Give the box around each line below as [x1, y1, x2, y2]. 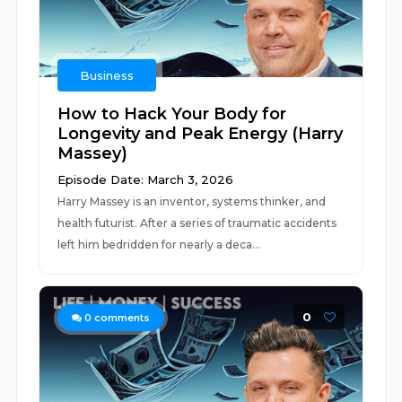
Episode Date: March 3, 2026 [57, 172, 234, 187]
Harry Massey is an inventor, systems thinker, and [57, 195, 327, 208]
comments [92, 311, 151, 324]
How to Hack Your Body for [57, 104, 287, 124]
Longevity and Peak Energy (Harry [57, 124, 344, 144]
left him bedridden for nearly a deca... [57, 238, 261, 251]
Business [80, 68, 135, 83]
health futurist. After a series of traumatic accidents [57, 216, 337, 230]
